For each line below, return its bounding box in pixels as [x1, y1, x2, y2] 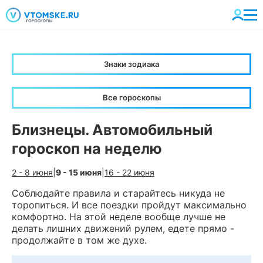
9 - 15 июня [56, 167, 102, 177]
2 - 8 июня [12, 167, 53, 177]
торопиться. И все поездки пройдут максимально [12, 199, 247, 211]
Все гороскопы [102, 93, 161, 102]
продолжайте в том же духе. [12, 234, 147, 246]
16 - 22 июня [104, 167, 154, 177]
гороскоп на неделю [12, 140, 162, 157]
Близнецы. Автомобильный [12, 121, 213, 139]
